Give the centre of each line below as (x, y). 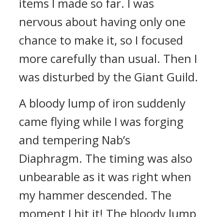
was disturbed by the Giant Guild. (108, 77)
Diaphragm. (52, 158)
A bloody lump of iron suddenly (102, 103)
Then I (180, 58)
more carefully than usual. (91, 58)
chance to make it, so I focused (101, 40)
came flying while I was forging (101, 121)
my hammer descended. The (95, 195)
